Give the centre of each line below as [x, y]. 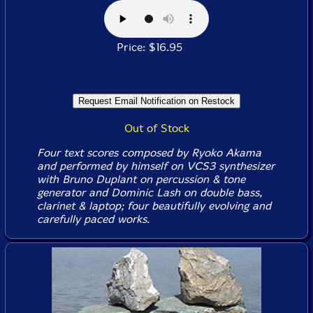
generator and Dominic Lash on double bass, [149, 192]
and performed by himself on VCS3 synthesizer [155, 166]
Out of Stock [156, 128]
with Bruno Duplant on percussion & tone [141, 179]
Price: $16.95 [156, 47]
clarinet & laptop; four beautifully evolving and [154, 205]
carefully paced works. [93, 219]
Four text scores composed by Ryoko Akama [149, 152]
